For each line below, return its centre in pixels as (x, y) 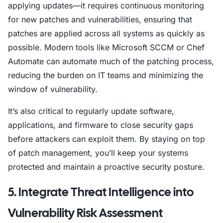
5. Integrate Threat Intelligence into (101, 192)
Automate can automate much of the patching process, (111, 61)
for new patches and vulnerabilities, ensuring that (100, 19)
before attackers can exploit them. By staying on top (107, 139)
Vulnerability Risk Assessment (85, 213)
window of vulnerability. (53, 89)
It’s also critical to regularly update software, (91, 111)
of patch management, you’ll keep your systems (98, 153)
